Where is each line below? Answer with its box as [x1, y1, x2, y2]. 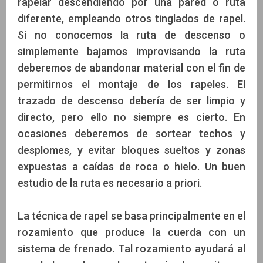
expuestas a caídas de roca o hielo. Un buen [18, 160, 245, 173]
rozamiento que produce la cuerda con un [18, 226, 245, 239]
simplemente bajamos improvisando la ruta [18, 45, 245, 58]
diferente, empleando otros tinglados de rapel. [18, 12, 245, 25]
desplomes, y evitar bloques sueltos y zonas [18, 144, 245, 157]
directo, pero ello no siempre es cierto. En [18, 111, 245, 124]
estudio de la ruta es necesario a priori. [18, 177, 202, 190]
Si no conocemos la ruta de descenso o [18, 29, 245, 42]
